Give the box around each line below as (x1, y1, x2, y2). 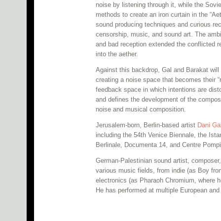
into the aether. (96, 50, 138, 58)
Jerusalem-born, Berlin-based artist (96, 121, 197, 129)
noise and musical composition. (96, 106, 186, 113)
